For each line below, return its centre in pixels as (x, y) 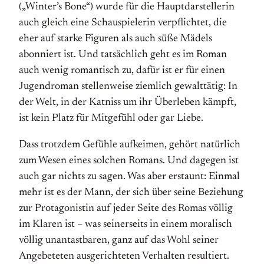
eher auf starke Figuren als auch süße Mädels (115, 39)
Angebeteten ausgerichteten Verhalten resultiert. (124, 256)
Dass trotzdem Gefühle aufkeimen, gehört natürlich (130, 145)
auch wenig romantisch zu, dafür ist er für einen (122, 71)
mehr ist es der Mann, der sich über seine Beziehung (131, 193)
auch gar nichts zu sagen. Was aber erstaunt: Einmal (129, 177)
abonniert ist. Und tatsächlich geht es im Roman (123, 55)
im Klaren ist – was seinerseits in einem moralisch (126, 225)
